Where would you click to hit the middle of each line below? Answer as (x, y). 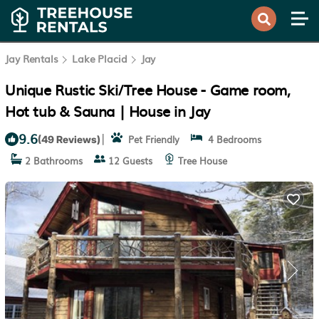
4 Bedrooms (232, 139)
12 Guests (129, 161)
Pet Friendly (151, 139)
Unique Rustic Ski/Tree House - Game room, (148, 89)
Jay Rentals (33, 58)
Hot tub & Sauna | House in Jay (108, 110)
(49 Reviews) (69, 139)
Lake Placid (99, 58)
